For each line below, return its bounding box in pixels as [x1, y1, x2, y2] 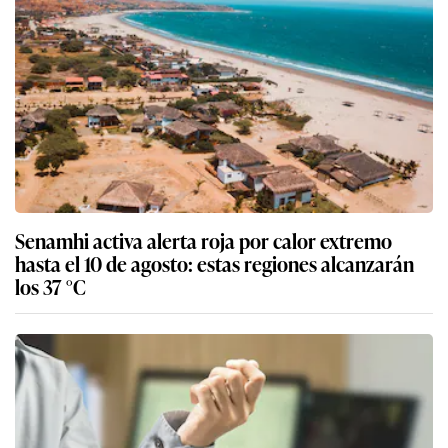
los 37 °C [15, 271, 86, 302]
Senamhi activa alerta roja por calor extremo [15, 225, 392, 256]
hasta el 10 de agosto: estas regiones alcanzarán [15, 248, 414, 279]
